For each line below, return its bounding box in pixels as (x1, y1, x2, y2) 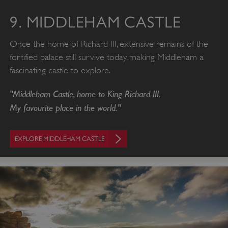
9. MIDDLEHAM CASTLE (9, 13, 181, 32)
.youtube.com (139, 4, 177, 12)
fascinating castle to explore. (9, 65, 110, 76)
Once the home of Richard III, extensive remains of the (9, 39, 208, 49)
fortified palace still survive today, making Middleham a (9, 52, 204, 63)
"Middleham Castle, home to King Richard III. (9, 88, 161, 100)
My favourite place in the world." (9, 102, 121, 113)
